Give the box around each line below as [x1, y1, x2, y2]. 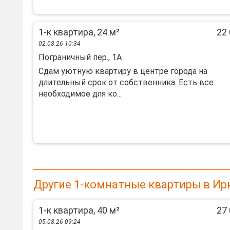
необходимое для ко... [39, 89, 122, 99]
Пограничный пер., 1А [39, 52, 122, 62]
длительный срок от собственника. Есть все [39, 78, 214, 87]
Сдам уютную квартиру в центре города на [39, 66, 207, 76]
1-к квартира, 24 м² [39, 27, 120, 37]
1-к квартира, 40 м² [39, 205, 120, 216]
